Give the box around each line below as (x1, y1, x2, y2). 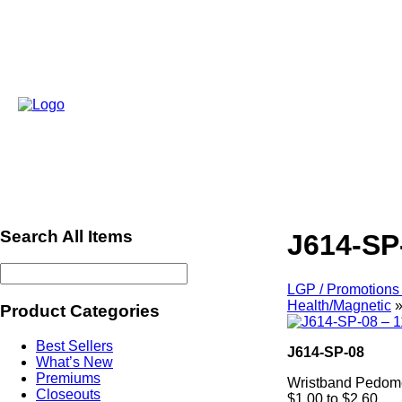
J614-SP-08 (287, 344, 364, 360)
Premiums (36, 370, 100, 386)
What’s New (36, 354, 113, 370)
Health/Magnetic (287, 297, 391, 313)
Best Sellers (36, 337, 113, 354)
